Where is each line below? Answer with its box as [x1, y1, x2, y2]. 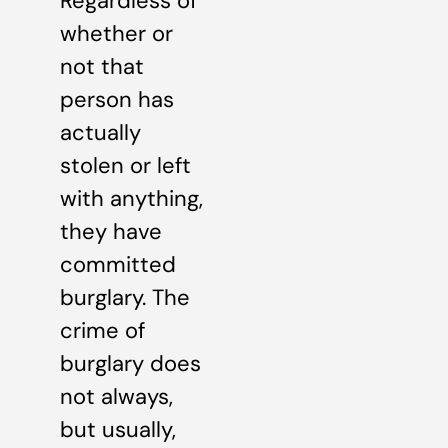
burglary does [60, 349, 201, 378]
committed [60, 250, 176, 279]
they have [60, 217, 162, 246]
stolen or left [60, 151, 191, 180]
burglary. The [60, 283, 190, 312]
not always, [60, 382, 173, 411]
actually [60, 118, 141, 147]
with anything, [60, 184, 203, 213]
